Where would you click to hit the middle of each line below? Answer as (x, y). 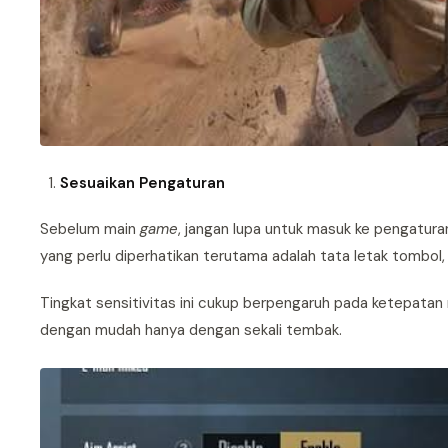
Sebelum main (90, 229)
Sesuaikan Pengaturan (142, 183)
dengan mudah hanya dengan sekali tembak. (191, 330)
